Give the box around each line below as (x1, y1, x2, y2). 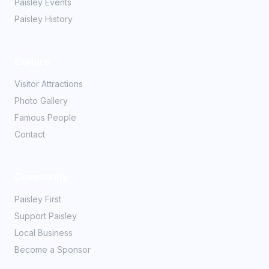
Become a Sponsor (14, 244, 91, 255)
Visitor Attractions (14, 79, 83, 89)
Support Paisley (14, 211, 77, 221)
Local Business (14, 228, 73, 238)
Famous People (14, 112, 76, 122)
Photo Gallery (14, 95, 68, 106)
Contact (14, 129, 45, 139)
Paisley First (14, 194, 61, 204)
